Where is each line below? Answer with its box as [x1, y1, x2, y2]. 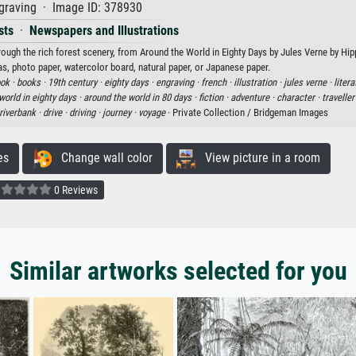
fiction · [198, 91, 230, 103]
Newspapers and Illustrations [29, 23, 179, 38]
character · [276, 91, 322, 103]
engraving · [155, 76, 201, 88]
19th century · [47, 76, 104, 88]
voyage [137, 106, 165, 118]
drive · [42, 106, 69, 118]
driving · [68, 106, 103, 118]
